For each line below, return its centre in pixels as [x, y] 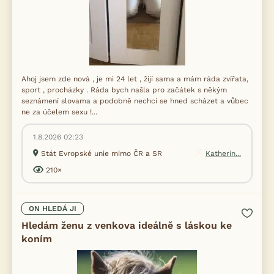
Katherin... [223, 154]
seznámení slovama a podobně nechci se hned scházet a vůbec [135, 101]
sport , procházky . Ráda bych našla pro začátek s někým [124, 90]
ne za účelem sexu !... [59, 112]
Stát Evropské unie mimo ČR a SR [102, 154]
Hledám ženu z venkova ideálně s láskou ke [127, 225]
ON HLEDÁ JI [53, 209]
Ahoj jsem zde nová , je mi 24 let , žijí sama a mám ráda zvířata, [135, 79]
